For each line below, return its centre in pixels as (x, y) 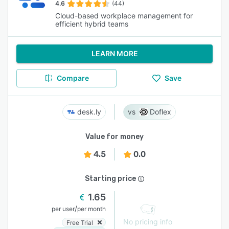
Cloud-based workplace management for (124, 16)
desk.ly (89, 112)
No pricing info (148, 222)
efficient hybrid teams (92, 24)
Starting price (110, 179)
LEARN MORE (114, 53)
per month (91, 209)
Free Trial (80, 222)
